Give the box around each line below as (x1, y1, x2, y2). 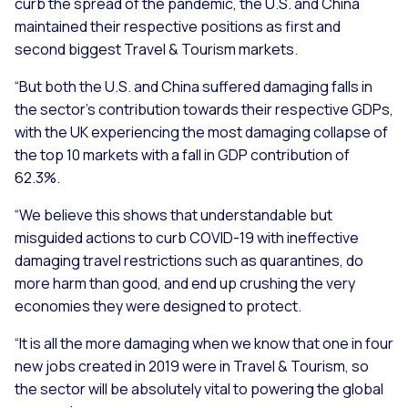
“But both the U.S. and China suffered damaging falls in (15, 76, 372, 97)
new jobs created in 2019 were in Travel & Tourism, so (15, 356, 369, 377)
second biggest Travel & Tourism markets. (15, 39, 298, 60)
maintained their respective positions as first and (15, 16, 341, 37)
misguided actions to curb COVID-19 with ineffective (15, 228, 359, 249)
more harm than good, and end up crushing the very (15, 273, 355, 294)
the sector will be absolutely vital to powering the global (15, 379, 383, 400)
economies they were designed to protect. (15, 296, 301, 317)
